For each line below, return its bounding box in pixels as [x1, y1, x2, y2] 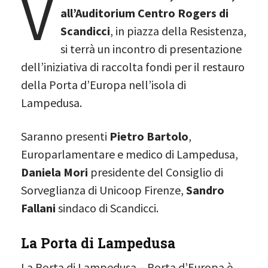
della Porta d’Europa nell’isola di [21, 77, 186, 92]
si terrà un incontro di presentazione [60, 41, 242, 56]
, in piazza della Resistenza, [109, 23, 246, 38]
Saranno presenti [21, 128, 109, 144]
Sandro [186, 182, 224, 197]
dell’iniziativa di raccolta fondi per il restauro [21, 59, 245, 74]
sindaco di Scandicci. [58, 200, 159, 215]
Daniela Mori [21, 164, 88, 179]
